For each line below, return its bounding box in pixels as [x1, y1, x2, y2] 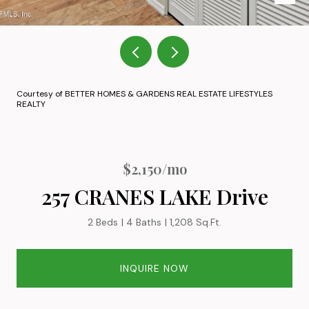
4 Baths [126, 216, 161, 228]
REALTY [17, 99, 46, 110]
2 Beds [88, 216, 118, 228]
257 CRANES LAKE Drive [41, 183, 268, 210]
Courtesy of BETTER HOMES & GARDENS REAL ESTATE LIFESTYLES [17, 88, 272, 99]
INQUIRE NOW [120, 261, 189, 275]
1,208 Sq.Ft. [170, 216, 221, 228]
